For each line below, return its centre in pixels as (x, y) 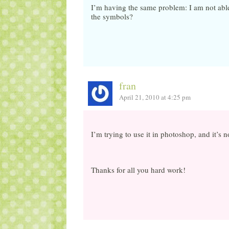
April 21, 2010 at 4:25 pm (155, 97)
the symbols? (112, 16)
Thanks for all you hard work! (138, 170)
